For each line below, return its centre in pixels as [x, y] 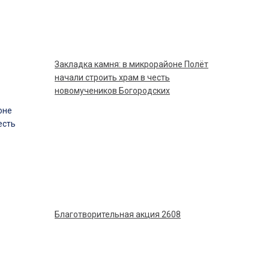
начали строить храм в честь [112, 77]
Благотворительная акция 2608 [120, 214]
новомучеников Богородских [112, 91]
